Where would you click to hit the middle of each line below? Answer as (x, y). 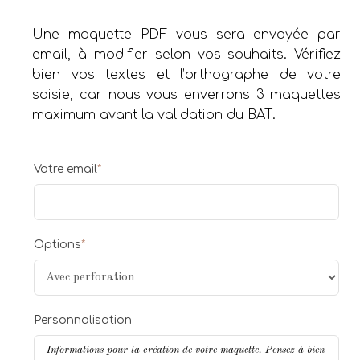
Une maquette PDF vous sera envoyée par (187, 34)
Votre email (66, 169)
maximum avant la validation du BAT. (154, 115)
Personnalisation (83, 320)
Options (58, 244)
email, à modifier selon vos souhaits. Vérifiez (187, 54)
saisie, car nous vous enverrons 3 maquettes (187, 94)
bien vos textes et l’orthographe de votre (187, 74)
